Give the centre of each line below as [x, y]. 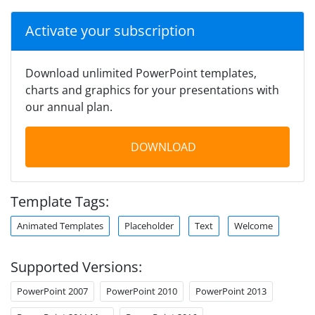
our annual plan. [69, 107]
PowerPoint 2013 [231, 291]
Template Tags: [60, 201]
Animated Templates [60, 225]
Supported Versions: [76, 266]
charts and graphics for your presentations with [152, 90]
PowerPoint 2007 [52, 291]
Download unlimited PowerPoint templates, [141, 73]
